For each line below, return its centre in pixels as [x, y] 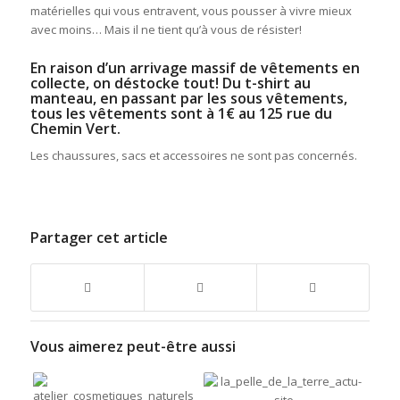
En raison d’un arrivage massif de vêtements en [195, 68]
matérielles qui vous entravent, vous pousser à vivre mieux [191, 11]
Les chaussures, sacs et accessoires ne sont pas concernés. [193, 156]
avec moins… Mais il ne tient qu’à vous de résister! [166, 30]
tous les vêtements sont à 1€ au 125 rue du [181, 114]
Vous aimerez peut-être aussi [133, 347]
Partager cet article [99, 238]
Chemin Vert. [75, 129]
